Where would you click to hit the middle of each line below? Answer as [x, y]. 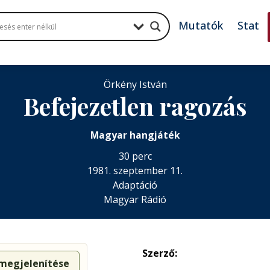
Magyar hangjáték [135, 135]
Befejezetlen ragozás [135, 106]
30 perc [135, 156]
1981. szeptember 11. [135, 171]
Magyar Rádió [135, 199]
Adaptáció [135, 185]
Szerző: [160, 253]
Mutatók [201, 25]
